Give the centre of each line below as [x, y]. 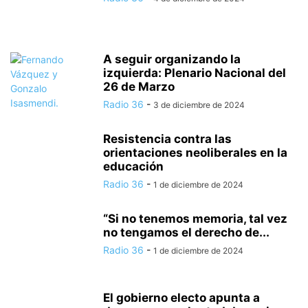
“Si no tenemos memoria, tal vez [195, 219]
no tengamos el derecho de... [186, 232]
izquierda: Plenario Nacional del [195, 73]
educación [133, 166]
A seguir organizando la [172, 59]
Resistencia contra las [167, 139]
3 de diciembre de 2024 [199, 105]
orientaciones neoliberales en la [195, 153]
